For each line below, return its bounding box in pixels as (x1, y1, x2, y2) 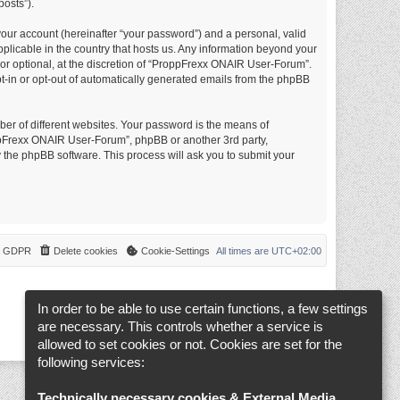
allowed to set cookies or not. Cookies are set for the (37, 337, 342, 353)
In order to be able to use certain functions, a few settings (37, 301, 368, 317)
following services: (37, 354, 145, 371)
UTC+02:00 (271, 246, 321, 256)
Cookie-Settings (141, 246, 210, 256)
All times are (216, 246, 271, 256)
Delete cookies (54, 246, 118, 256)
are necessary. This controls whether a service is (37, 319, 323, 335)
